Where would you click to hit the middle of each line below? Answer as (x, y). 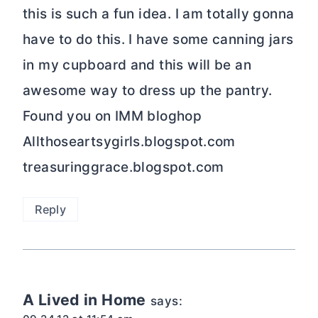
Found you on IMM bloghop (113, 116)
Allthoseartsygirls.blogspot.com (129, 142)
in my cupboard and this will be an (137, 65)
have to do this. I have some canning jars (158, 40)
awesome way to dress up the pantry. (148, 91)
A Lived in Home (84, 299)
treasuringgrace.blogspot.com (124, 168)
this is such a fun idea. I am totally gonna (159, 14)
